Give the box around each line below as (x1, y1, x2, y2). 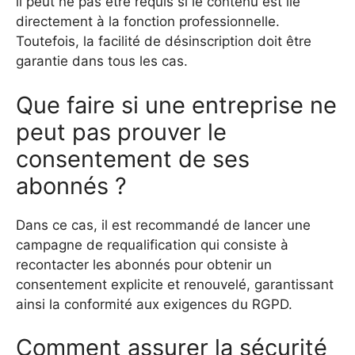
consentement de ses (16, 144, 250, 173)
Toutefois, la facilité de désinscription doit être (16, 33, 311, 50)
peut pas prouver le (16, 117, 227, 146)
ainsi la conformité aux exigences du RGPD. (16, 296, 292, 312)
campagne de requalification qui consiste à (16, 236, 288, 253)
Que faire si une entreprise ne (16, 90, 337, 119)
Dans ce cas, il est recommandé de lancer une (16, 216, 311, 233)
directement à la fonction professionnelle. (16, 13, 280, 30)
